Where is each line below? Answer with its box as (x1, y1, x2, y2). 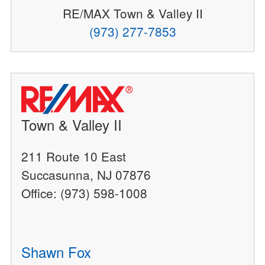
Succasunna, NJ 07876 (21, 166, 151, 184)
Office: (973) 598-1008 (21, 184, 148, 202)
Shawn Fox (21, 241, 92, 263)
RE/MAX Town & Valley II (62, 4, 203, 22)
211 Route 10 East (21, 147, 127, 166)
